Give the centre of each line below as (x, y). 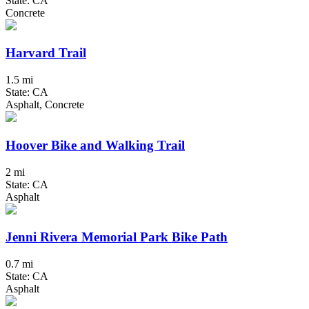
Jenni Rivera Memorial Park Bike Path (117, 237)
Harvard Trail (46, 53)
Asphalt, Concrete (45, 105)
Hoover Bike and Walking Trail (95, 145)
